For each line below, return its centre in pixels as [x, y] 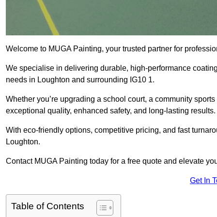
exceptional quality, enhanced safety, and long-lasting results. [111, 111]
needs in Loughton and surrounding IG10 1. [80, 80]
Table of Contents [48, 206]
